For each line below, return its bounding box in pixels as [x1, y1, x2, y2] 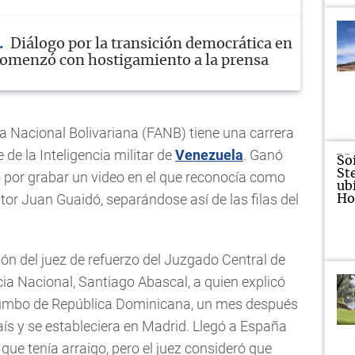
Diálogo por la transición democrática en [10, 37, 292, 52]
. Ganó [243, 147, 283, 164]
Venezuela [175, 147, 243, 164]
